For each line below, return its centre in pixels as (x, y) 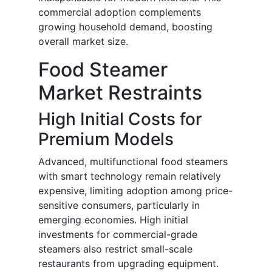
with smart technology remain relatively (130, 176)
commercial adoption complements (120, 12)
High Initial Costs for (120, 119)
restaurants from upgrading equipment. (128, 264)
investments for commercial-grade (118, 235)
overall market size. (83, 42)
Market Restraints (120, 93)
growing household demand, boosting (125, 27)
